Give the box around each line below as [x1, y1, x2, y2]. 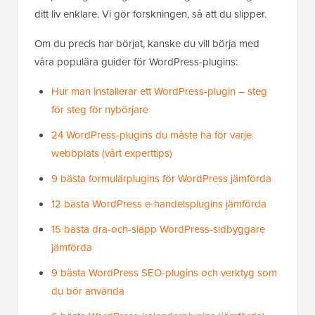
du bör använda [51, 283, 124, 299]
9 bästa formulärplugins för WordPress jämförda [51, 171, 271, 186]
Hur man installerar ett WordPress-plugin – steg [51, 84, 267, 99]
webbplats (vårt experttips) [51, 146, 172, 161]
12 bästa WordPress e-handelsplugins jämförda [51, 196, 266, 212]
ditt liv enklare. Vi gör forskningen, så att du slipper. [34, 6, 266, 22]
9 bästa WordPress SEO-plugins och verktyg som [51, 265, 277, 281]
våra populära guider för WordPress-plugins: [34, 54, 238, 70]
